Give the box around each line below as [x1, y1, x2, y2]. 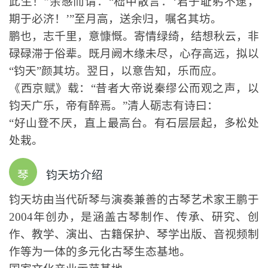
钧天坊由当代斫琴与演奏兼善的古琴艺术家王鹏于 [9, 193, 259, 206]
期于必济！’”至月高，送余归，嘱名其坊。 [9, 13, 222, 26]
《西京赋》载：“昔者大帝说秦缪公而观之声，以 [9, 82, 259, 95]
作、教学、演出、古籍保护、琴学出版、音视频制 [9, 227, 259, 240]
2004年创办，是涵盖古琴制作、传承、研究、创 [9, 210, 259, 223]
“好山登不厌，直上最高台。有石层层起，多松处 [9, 117, 259, 130]
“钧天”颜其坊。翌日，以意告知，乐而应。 [9, 65, 223, 78]
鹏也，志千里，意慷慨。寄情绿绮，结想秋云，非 [9, 30, 259, 43]
